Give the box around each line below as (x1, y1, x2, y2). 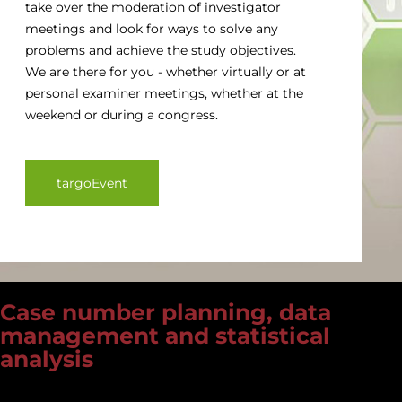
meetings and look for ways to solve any (25, 21, 278, 38)
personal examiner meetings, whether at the (25, 85, 303, 102)
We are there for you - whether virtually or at (25, 64, 306, 81)
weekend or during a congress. (25, 107, 218, 124)
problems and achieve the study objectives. (25, 42, 296, 59)
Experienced (6, 380, 89, 397)
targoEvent (57, 175, 127, 192)
